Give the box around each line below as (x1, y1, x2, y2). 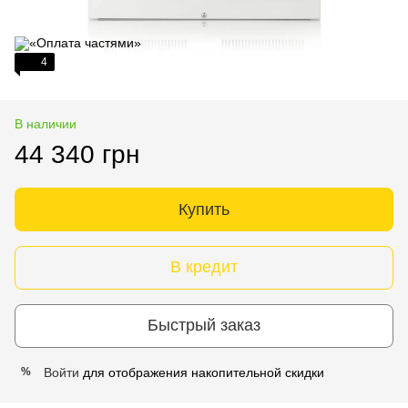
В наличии (15, 116, 76, 131)
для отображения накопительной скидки (79, 364, 324, 380)
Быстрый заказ (148, 316, 260, 335)
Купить (178, 199, 229, 219)
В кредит (170, 258, 238, 277)
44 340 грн (15, 139, 139, 168)
